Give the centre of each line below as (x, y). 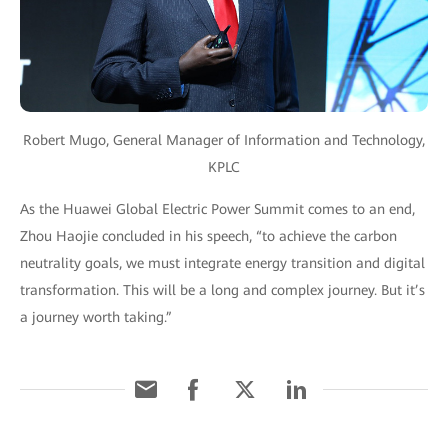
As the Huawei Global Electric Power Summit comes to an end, (217, 208)
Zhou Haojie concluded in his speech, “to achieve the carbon (208, 235)
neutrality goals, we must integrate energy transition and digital (222, 262)
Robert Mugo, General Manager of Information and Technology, (224, 139)
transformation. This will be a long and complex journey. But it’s (222, 289)
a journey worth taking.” (96, 316)
